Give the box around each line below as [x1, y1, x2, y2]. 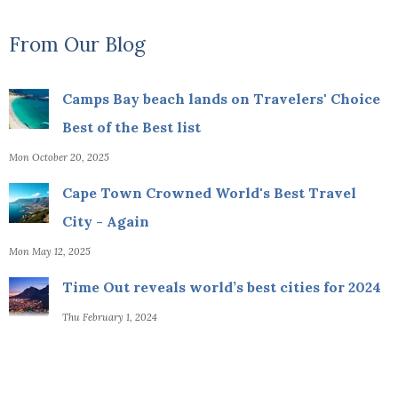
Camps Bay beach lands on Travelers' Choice [62, 89, 381, 107]
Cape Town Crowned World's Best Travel [62, 183, 357, 202]
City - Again [62, 211, 150, 230]
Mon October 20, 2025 [9, 150, 110, 163]
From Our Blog [9, 31, 147, 57]
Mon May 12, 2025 [9, 244, 92, 258]
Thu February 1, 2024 [62, 310, 158, 323]
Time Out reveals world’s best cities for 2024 [62, 277, 382, 296]
